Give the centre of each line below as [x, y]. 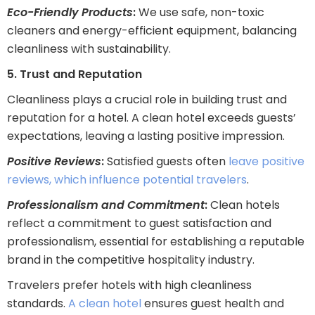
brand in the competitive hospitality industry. [131, 260]
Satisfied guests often [165, 162]
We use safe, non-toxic [201, 13]
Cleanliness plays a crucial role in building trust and [147, 100]
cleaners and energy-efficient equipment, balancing [152, 31]
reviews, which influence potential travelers [127, 180]
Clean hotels [245, 205]
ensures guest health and [213, 304]
